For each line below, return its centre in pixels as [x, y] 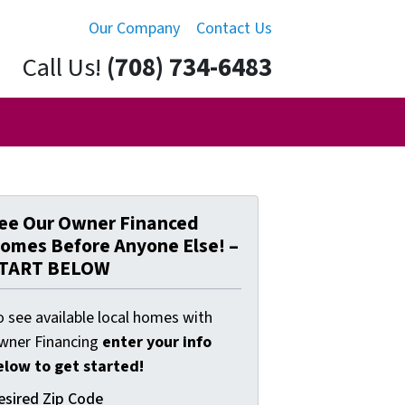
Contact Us [234, 28]
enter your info [157, 342]
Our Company [134, 28]
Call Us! [62, 68]
